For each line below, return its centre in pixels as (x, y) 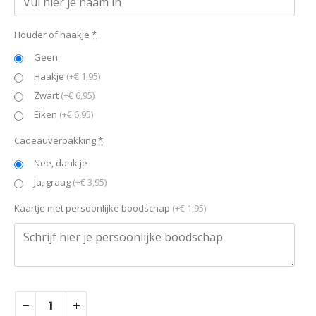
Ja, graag (53, 182)
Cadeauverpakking (55, 140)
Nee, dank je (61, 163)
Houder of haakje (52, 34)
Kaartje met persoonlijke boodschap (92, 208)
